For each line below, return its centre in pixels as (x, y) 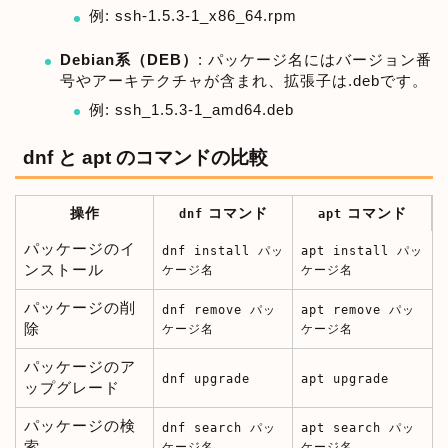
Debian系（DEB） (129, 60)
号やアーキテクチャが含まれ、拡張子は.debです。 (244, 81)
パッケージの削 (80, 307)
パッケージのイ (80, 248)
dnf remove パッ (219, 309)
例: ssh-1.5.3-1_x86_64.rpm (193, 16)
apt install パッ (362, 250)
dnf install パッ (223, 250)
